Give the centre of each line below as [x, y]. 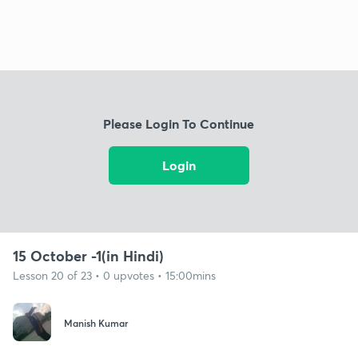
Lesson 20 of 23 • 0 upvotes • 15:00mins [114, 275]
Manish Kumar [96, 323]
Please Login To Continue [179, 124]
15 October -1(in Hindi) [88, 255]
